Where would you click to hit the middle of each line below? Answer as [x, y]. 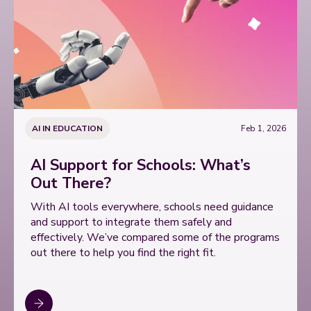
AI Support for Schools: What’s [141, 165]
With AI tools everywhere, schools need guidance [152, 207]
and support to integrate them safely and [131, 222]
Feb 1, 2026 [263, 128]
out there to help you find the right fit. [123, 253]
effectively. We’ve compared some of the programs [155, 237]
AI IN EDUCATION [67, 128]
